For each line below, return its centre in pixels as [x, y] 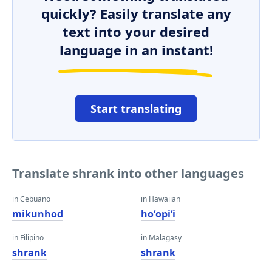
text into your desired [136, 32]
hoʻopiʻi [158, 214]
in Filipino [28, 238]
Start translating [136, 109]
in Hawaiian [161, 199]
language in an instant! [136, 50]
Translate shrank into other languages [128, 173]
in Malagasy [161, 238]
